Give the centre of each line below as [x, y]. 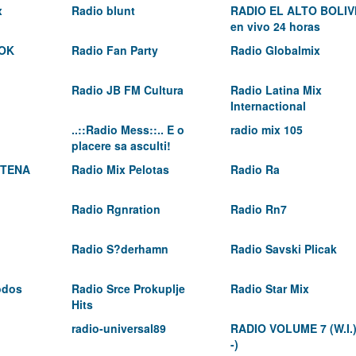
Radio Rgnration [116, 209]
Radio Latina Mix [276, 90]
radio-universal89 [119, 328]
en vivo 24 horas [275, 26]
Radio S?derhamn [120, 249]
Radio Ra [255, 169]
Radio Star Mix [270, 288]
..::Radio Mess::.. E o [128, 130]
